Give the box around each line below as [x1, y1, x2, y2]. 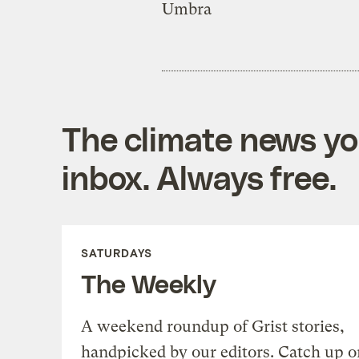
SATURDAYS [80, 245, 152, 260]
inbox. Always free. [61, 157, 337, 196]
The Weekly [80, 267, 216, 298]
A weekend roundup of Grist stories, [80, 317, 345, 336]
